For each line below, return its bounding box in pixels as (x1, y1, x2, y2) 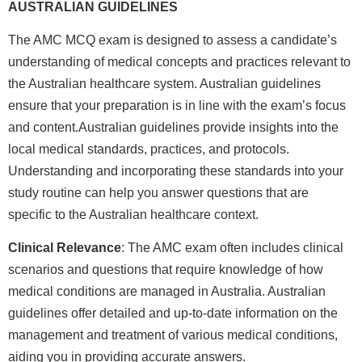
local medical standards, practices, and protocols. (8, 141, 289, 156)
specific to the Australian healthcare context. (8, 207, 259, 221)
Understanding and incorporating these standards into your (8, 163, 343, 178)
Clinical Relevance (8, 241, 121, 255)
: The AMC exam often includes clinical (121, 241, 343, 255)
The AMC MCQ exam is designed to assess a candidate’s (8, 32, 337, 47)
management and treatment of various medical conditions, (8, 328, 338, 343)
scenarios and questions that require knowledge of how (8, 263, 323, 277)
